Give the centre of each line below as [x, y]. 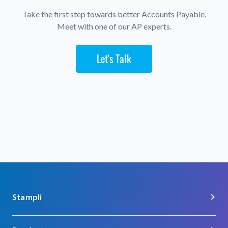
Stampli [27, 197]
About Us [28, 221]
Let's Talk [114, 59]
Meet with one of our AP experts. [114, 26]
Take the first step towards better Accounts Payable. [114, 14]
